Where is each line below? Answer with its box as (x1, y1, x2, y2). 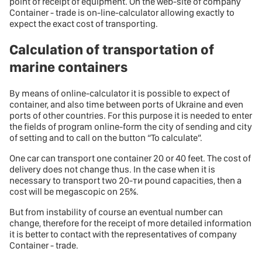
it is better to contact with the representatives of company (9, 228, 237, 240)
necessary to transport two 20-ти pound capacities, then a (9, 174, 242, 186)
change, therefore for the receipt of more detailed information (9, 217, 251, 229)
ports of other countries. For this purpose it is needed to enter (9, 109, 252, 121)
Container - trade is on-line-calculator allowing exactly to (9, 7, 235, 18)
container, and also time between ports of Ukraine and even (9, 98, 243, 110)
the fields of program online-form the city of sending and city (9, 120, 252, 132)
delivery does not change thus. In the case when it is (9, 163, 215, 175)
